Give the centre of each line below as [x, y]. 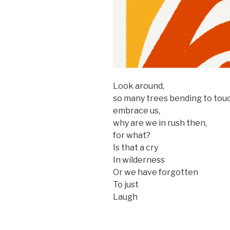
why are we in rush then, [160, 123]
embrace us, [137, 111]
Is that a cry [136, 148]
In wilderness [139, 160]
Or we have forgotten [156, 172]
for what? [132, 136]
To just [126, 185]
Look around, [139, 86]
